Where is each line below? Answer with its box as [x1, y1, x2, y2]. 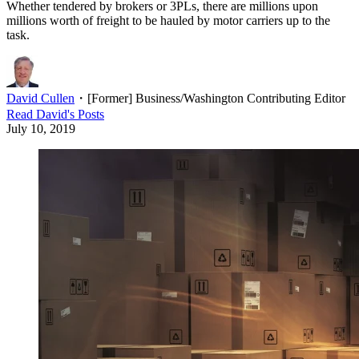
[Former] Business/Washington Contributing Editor [87, 91, 345, 106]
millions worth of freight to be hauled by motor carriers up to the [6, 14, 330, 28]
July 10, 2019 [6, 122, 75, 136]
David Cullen [6, 91, 75, 106]
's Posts [67, 107, 104, 122]
